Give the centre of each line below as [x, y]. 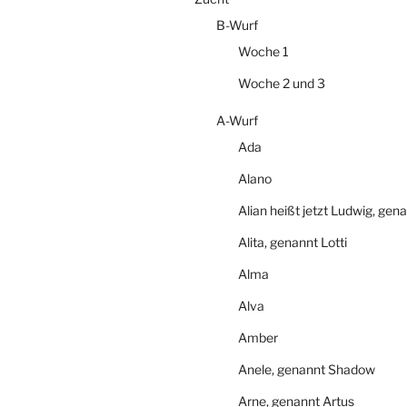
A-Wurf [237, 120]
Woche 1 [263, 51]
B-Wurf [237, 25]
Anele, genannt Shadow [307, 369]
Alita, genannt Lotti [293, 242]
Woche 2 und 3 [282, 83]
